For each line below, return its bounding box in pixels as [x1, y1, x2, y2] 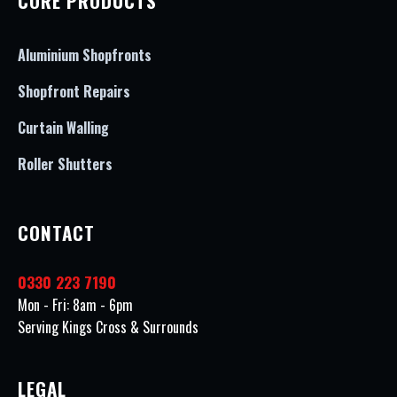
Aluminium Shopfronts [18, 44, 152, 66]
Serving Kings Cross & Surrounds [18, 316, 198, 338]
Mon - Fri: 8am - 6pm [18, 294, 133, 315]
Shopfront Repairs [18, 81, 130, 102]
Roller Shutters [18, 153, 113, 175]
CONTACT [18, 219, 95, 246]
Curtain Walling [18, 117, 109, 138]
